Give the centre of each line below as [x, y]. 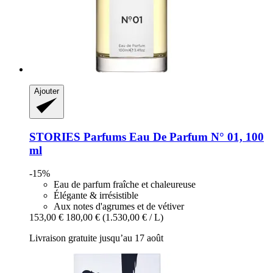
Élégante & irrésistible [96, 196]
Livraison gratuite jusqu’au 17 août [96, 238]
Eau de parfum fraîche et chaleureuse [125, 185]
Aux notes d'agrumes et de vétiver [119, 207]
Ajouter [47, 91]
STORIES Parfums [78, 136]
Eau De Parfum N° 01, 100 [195, 136]
